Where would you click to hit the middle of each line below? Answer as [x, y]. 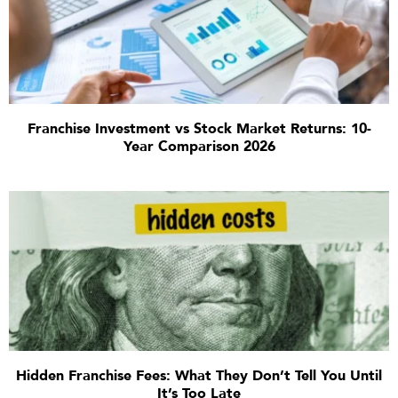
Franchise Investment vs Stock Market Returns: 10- [199, 128]
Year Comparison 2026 [199, 146]
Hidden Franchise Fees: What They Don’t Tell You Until [199, 375]
